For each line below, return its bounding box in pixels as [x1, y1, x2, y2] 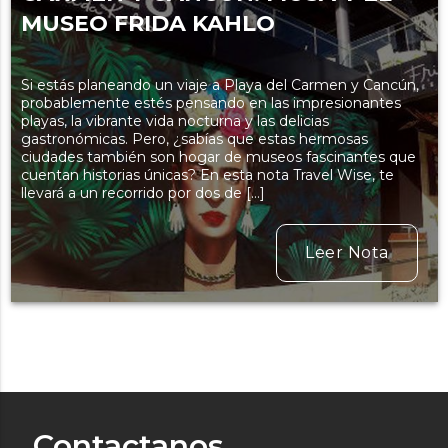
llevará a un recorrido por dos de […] [20, 184, 265, 203]
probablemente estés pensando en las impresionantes [20, 94, 401, 113]
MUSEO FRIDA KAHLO [20, 10, 275, 38]
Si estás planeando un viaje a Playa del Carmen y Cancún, [20, 76, 419, 95]
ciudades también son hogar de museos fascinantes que [20, 148, 416, 167]
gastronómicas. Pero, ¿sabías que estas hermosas [20, 130, 368, 149]
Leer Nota [305, 243, 389, 263]
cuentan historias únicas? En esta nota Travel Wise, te [20, 166, 394, 185]
